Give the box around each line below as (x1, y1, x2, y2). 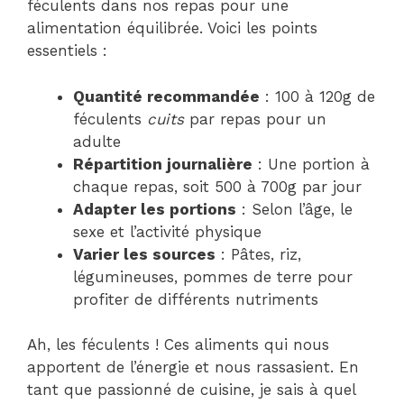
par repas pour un (184, 109, 326, 128)
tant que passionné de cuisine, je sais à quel (27, 381, 355, 399)
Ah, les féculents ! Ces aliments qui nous (27, 335, 329, 354)
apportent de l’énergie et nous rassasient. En (27, 358, 359, 377)
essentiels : (27, 41, 107, 60)
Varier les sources (73, 244, 216, 263)
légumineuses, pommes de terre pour (73, 267, 353, 286)
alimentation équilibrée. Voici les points (27, 19, 317, 38)
